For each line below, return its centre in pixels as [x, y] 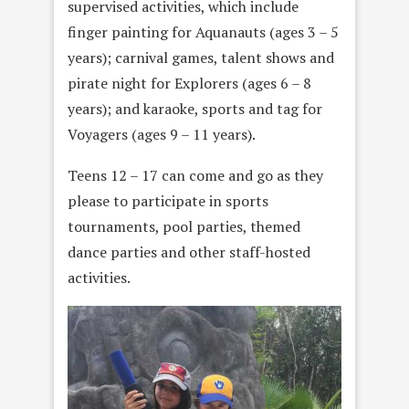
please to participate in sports [168, 201]
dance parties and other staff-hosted [189, 252]
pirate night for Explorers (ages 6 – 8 [189, 83]
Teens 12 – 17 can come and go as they [195, 175]
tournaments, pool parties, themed [184, 226]
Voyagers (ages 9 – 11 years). [162, 134]
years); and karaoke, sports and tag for [195, 109]
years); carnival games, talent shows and [201, 58]
